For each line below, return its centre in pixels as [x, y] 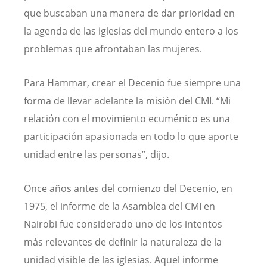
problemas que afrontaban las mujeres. [113, 49]
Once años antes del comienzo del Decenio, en [128, 189]
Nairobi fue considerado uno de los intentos [123, 224]
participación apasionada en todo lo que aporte [131, 137]
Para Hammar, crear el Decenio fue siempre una [132, 83]
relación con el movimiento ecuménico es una [127, 119]
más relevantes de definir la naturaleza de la [123, 242]
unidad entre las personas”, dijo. [97, 155]
